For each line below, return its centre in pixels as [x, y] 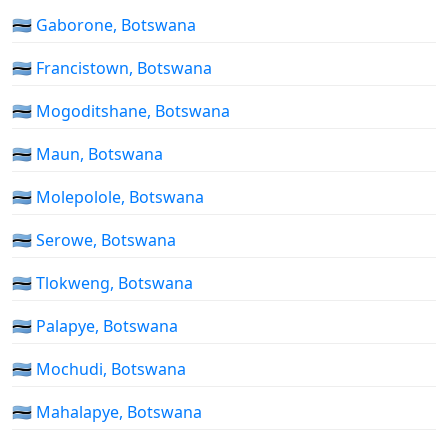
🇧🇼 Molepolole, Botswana [108, 197]
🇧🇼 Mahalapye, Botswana [107, 412]
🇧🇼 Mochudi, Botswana [99, 369]
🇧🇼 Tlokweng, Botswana [102, 283]
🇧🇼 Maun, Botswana [87, 154]
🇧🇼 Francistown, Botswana [112, 68]
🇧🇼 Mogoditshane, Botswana [121, 111]
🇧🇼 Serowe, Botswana [94, 240]
